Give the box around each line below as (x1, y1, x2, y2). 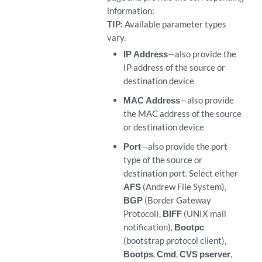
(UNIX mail (181, 208, 226, 219)
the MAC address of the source (123, 108, 242, 119)
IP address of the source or (123, 62, 225, 73)
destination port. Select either (123, 168, 238, 178)
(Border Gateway (142, 195, 211, 205)
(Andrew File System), (140, 181, 226, 192)
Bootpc (174, 222, 204, 232)
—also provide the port (140, 141, 227, 151)
